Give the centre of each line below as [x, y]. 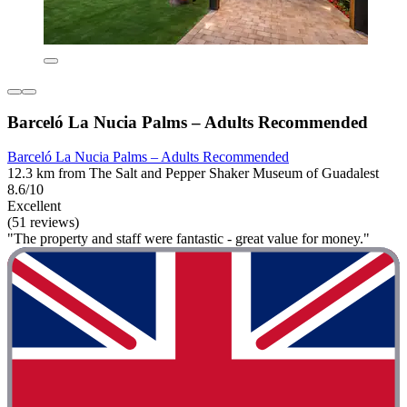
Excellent [34, 206]
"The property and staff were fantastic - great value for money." [189, 239]
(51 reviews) [43, 223]
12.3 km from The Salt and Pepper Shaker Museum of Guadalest [193, 174]
